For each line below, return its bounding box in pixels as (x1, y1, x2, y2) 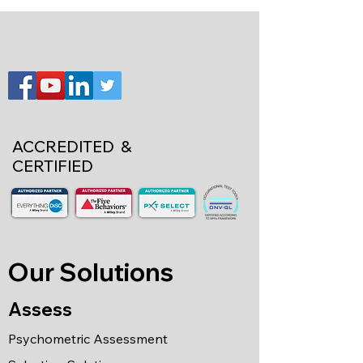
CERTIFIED (12, 156, 93, 177)
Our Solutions (8, 257, 173, 288)
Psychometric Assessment (8, 331, 168, 348)
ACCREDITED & (12, 137, 135, 157)
